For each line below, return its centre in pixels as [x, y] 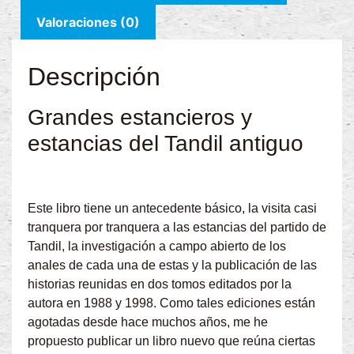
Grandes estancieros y [140, 117]
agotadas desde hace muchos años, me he [148, 322]
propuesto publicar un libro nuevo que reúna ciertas [171, 341]
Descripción [94, 76]
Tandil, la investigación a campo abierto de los [157, 247]
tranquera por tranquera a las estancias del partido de [177, 228]
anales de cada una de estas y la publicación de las [172, 265]
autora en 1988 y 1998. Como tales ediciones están [171, 303]
